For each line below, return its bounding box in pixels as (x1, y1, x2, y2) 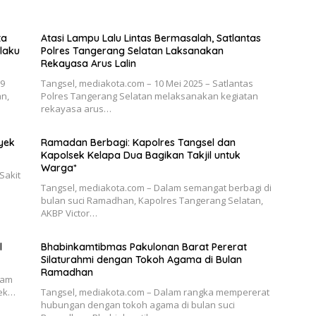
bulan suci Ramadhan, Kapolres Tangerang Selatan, (40, 194, 263, 207)
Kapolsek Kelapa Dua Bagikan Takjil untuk (40, 149, 241, 162)
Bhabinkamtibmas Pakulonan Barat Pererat (40, 241, 247, 253)
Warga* (40, 162, 77, 174)
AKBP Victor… (40, 207, 97, 219)
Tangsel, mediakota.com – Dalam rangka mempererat (40, 286, 269, 298)
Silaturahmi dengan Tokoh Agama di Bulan (40, 253, 242, 266)
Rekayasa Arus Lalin (40, 57, 136, 70)
